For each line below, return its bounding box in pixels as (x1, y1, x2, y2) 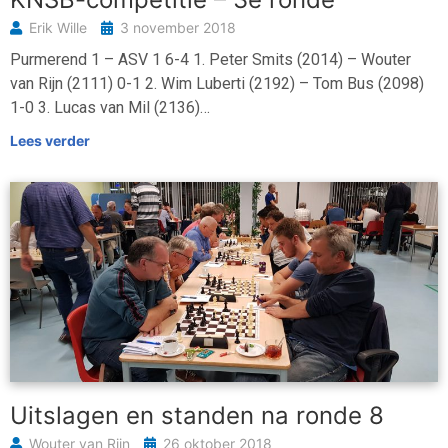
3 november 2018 (120, 19, 236, 37)
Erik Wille (29, 19, 91, 37)
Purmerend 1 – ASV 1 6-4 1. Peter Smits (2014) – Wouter (10, 50, 411, 70)
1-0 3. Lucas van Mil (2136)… (10, 98, 210, 118)
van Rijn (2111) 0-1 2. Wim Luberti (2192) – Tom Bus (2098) (10, 74, 424, 94)
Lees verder (10, 132, 90, 150)
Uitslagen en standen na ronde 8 (10, 401, 384, 431)
